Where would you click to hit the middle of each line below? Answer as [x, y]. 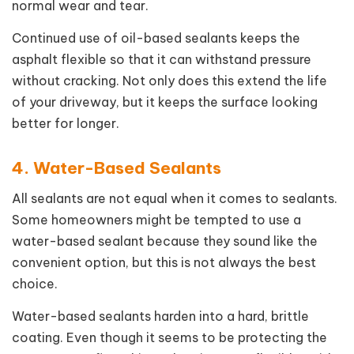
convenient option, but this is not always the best [164, 262]
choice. [35, 283]
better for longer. [66, 123]
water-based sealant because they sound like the [165, 241]
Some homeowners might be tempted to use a [156, 219]
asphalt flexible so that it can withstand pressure [162, 59]
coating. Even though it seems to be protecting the [169, 337]
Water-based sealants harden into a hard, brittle [160, 316]
